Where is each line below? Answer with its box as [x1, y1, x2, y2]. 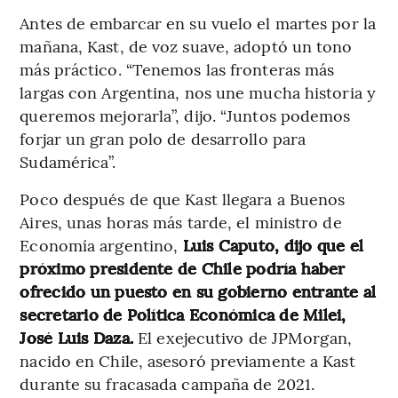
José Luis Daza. [20, 325, 133, 348]
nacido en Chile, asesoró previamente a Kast [20, 348, 355, 371]
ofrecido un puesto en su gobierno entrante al [20, 279, 377, 302]
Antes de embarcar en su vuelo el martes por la [20, 11, 376, 34]
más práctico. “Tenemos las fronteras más [20, 57, 335, 80]
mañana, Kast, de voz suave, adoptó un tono [20, 34, 353, 57]
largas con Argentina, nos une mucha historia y [20, 80, 376, 103]
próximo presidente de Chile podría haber [20, 256, 345, 279]
